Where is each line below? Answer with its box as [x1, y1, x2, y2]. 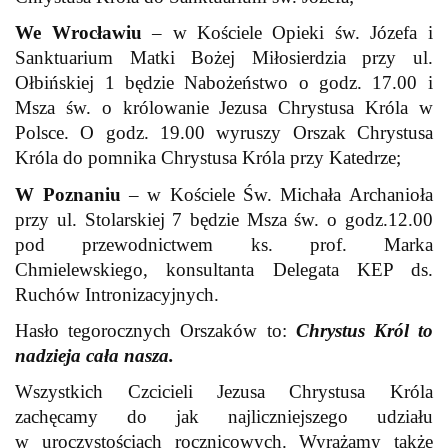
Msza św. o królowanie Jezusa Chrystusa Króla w [15, 97, 433, 119]
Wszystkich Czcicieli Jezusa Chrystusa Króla [15, 381, 433, 403]
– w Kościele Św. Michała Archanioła [120, 183, 433, 205]
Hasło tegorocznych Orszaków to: [15, 319, 287, 341]
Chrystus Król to [295, 319, 433, 341]
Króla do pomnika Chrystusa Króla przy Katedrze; [15, 147, 402, 169]
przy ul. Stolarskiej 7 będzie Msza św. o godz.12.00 [15, 208, 433, 230]
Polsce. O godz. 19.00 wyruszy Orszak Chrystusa [15, 122, 433, 144]
